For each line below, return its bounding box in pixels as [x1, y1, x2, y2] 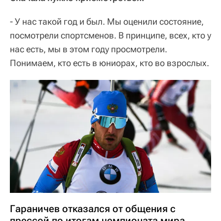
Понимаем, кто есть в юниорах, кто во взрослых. [10, 57, 209, 68]
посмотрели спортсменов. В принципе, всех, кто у [10, 30, 211, 40]
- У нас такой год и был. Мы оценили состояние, [10, 16, 204, 27]
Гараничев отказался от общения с [10, 203, 176, 215]
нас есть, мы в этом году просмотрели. [10, 43, 167, 54]
